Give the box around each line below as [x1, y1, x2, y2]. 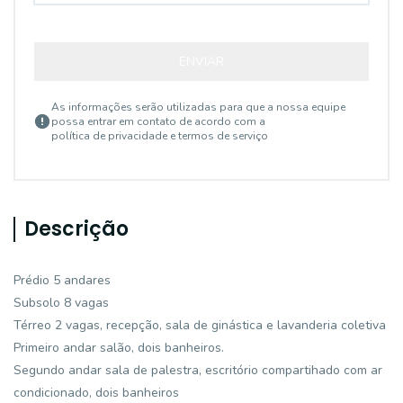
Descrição [24, 215, 129, 243]
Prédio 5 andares [13, 272, 111, 289]
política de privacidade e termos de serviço [51, 129, 268, 143]
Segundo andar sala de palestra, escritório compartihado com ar [13, 362, 382, 379]
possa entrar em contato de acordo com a [51, 114, 265, 129]
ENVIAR [179, 53, 224, 70]
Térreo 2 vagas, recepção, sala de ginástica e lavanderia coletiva [13, 317, 386, 334]
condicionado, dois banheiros [13, 384, 179, 401]
